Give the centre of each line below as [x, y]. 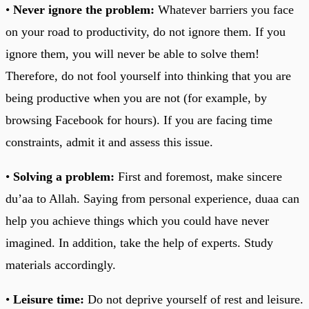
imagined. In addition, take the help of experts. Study [139, 242]
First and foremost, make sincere [198, 176]
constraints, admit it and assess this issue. [109, 142]
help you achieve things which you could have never [137, 220]
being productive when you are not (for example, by [136, 98]
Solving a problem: [64, 176]
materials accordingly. [61, 265]
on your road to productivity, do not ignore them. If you [146, 31]
